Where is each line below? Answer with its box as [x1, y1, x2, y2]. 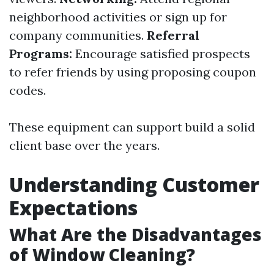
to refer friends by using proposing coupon [9, 64, 256, 80]
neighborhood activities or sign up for [9, 9, 227, 24]
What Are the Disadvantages [9, 223, 262, 246]
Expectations [9, 194, 138, 221]
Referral [147, 28, 199, 43]
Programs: [9, 46, 72, 61]
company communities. [9, 28, 147, 43]
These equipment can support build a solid [9, 119, 255, 135]
